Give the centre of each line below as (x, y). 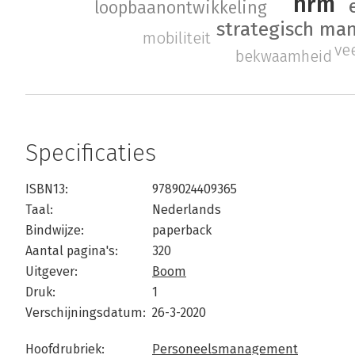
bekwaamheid (284, 56)
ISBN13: (47, 189)
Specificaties (91, 153)
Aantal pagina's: (72, 251)
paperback (182, 231)
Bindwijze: (55, 231)
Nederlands (187, 210)
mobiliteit (176, 38)
